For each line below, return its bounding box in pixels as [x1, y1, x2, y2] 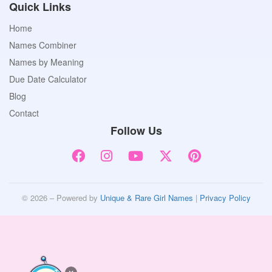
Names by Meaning [9, 56, 84, 69]
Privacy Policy [199, 192, 251, 204]
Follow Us [110, 123, 162, 139]
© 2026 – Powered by [21, 192, 100, 204]
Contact [9, 107, 39, 120]
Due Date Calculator [9, 73, 87, 86]
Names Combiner [9, 39, 76, 52]
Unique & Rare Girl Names [100, 192, 193, 204]
